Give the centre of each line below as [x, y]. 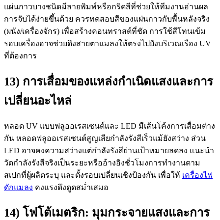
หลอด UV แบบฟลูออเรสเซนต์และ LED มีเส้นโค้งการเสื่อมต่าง [110, 126]
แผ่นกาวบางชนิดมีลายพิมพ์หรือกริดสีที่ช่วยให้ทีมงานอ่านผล [106, 6]
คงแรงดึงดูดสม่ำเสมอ [71, 187]
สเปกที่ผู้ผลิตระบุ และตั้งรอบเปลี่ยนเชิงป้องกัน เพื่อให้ [93, 175]
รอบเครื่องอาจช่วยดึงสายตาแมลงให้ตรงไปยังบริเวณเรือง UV [108, 43]
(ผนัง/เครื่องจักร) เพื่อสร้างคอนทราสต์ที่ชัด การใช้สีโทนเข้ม [105, 31]
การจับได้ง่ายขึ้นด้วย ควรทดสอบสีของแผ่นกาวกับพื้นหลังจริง [107, 19]
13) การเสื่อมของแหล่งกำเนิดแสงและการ [109, 81]
